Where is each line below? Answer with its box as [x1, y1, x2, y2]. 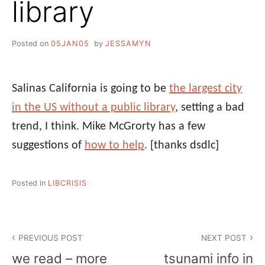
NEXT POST [201, 233, 247, 243]
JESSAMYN [105, 38, 151, 48]
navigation [11, 241, 85, 259]
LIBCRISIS [48, 178, 87, 188]
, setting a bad [175, 101, 244, 114]
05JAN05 [51, 38, 89, 48]
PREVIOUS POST [18, 233, 83, 243]
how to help [85, 139, 144, 151]
